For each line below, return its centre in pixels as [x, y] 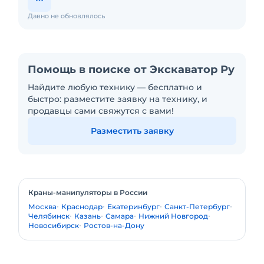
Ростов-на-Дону [114, 225]
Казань [88, 216]
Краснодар [82, 207]
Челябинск [49, 216]
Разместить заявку [132, 131]
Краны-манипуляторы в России [88, 192]
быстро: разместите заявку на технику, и [118, 99]
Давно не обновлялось [66, 16]
